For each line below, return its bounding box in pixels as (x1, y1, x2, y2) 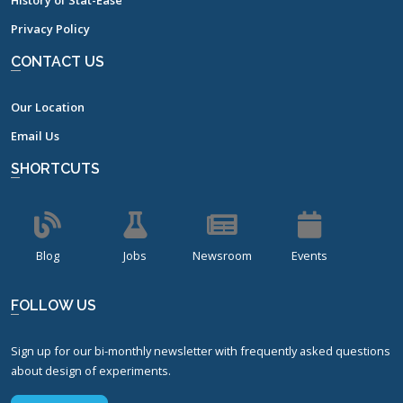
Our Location (11, 99, 85, 116)
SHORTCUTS (20, 160, 100, 178)
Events (291, 247, 327, 264)
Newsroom (193, 247, 252, 264)
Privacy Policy (11, 21, 90, 38)
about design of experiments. (11, 363, 171, 380)
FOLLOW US (19, 297, 96, 315)
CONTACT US (21, 53, 104, 71)
